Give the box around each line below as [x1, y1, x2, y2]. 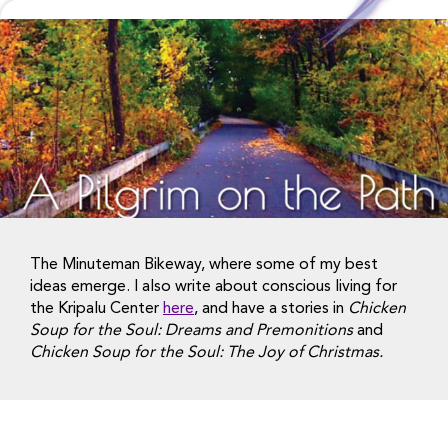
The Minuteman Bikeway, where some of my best [30, 256, 378, 273]
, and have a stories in [194, 300, 344, 317]
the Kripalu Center [30, 300, 163, 317]
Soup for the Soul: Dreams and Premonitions [30, 322, 353, 339]
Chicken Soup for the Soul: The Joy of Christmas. [30, 344, 383, 361]
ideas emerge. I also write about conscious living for [30, 278, 397, 295]
